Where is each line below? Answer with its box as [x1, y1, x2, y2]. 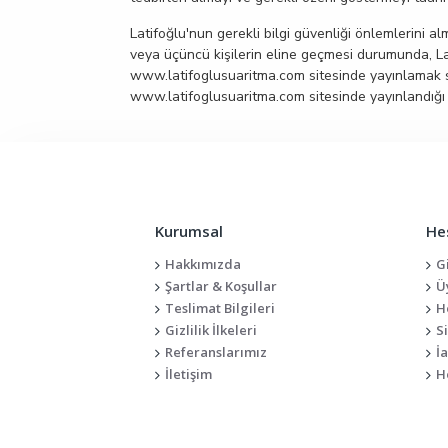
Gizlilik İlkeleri [164, 321, 257, 339]
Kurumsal [154, 221, 223, 241]
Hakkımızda [164, 255, 241, 273]
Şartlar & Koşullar [164, 277, 277, 295]
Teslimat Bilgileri [164, 299, 275, 317]
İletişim [164, 365, 212, 383]
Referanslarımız [164, 343, 267, 361]
